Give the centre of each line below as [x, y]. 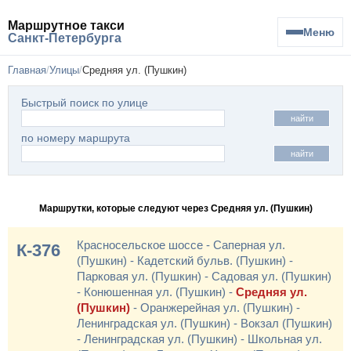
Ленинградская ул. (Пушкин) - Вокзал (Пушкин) [204, 323]
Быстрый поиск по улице [85, 103]
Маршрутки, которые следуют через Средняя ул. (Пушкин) [175, 208]
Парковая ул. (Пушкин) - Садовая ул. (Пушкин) [204, 276]
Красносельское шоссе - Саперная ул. [181, 245]
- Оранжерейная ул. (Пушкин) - [215, 308]
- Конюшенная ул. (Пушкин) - [156, 292]
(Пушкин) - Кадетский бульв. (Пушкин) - [185, 261]
